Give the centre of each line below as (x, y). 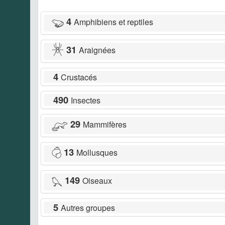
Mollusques (97, 152)
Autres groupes (88, 207)
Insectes (86, 100)
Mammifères (105, 124)
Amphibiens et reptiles (114, 22)
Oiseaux (97, 180)
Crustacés (79, 77)
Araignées (97, 50)
